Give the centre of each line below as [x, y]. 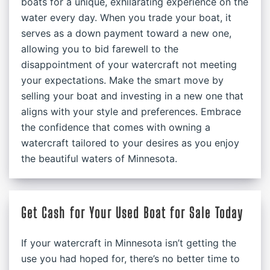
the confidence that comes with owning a [116, 127]
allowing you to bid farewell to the [100, 49]
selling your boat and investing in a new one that [132, 96]
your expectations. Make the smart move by [122, 80]
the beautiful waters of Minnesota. [99, 159]
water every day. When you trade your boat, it [126, 17]
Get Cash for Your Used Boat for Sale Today [132, 213]
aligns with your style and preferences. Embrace [131, 111]
